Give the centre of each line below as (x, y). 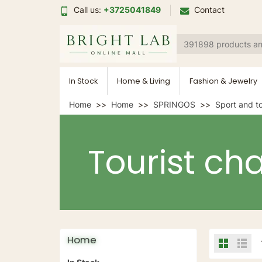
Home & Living (144, 81)
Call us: (89, 10)
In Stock (83, 81)
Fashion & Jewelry (223, 81)
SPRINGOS (174, 104)
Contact (209, 10)
